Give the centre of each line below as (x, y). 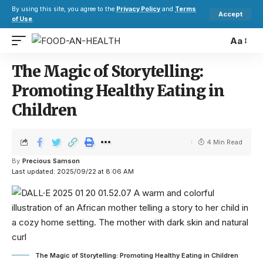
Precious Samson (51, 161)
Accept (230, 14)
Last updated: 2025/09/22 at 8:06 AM (73, 171)
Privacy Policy (138, 9)
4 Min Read (225, 142)
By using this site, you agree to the (64, 9)
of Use (22, 19)
